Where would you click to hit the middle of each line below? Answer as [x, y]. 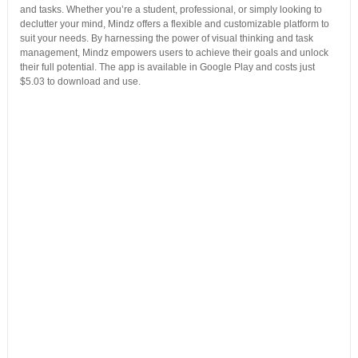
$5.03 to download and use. [80, 81]
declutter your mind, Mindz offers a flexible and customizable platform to [174, 24]
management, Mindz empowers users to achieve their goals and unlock [174, 52]
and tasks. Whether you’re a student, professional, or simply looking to [171, 9]
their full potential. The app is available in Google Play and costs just [167, 67]
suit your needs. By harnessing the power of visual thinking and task [166, 38]
